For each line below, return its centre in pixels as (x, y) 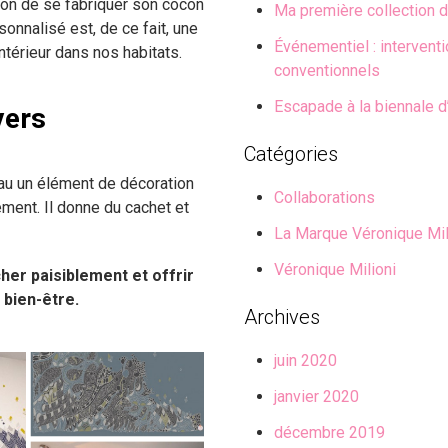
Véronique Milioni (335, 270)
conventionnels (327, 71)
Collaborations (324, 198)
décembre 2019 (329, 433)
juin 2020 (305, 361)
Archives (282, 317)
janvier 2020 (316, 397)
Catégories (291, 154)
